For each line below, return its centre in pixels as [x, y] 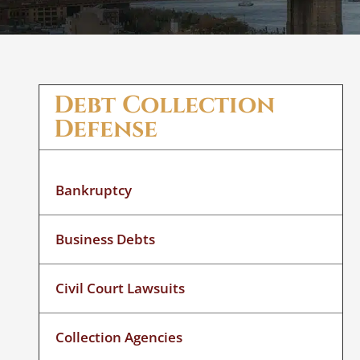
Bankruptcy [94, 190]
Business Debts [106, 239]
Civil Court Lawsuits [121, 288]
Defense [106, 129]
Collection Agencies [119, 337]
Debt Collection [165, 105]
